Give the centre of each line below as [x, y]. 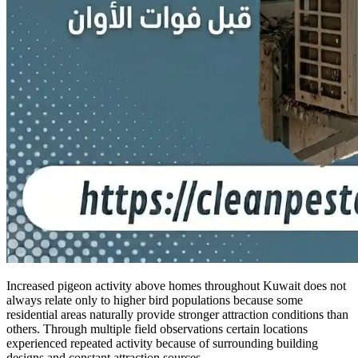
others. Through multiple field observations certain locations [157, 329]
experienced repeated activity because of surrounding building [162, 344]
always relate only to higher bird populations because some [155, 300]
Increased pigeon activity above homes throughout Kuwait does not [176, 286]
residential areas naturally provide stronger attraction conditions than [177, 315]
